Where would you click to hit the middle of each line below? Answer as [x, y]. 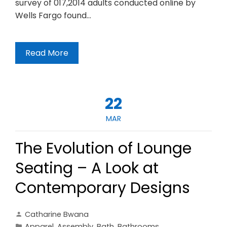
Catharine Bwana [57, 214]
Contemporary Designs [103, 188]
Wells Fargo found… [53, 15]
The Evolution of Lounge [103, 148]
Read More [47, 53]
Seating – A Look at [87, 168]
